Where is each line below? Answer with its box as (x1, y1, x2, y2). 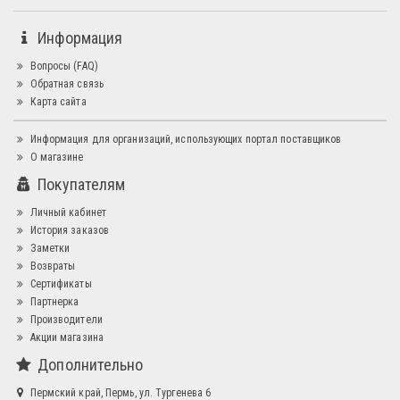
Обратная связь (27, 77, 104, 90)
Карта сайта (27, 95, 87, 108)
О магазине (27, 150, 84, 163)
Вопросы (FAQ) (27, 59, 98, 72)
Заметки (27, 241, 71, 254)
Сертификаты (27, 277, 92, 290)
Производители (27, 312, 103, 326)
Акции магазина (27, 330, 104, 344)
